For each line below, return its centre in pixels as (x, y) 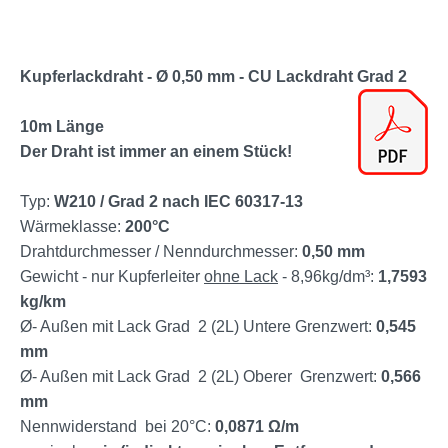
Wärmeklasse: (72, 226)
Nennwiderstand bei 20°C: (117, 426)
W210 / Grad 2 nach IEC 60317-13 (178, 201)
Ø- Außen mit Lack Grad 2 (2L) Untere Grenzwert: (198, 326)
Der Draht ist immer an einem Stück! (156, 151)
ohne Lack (241, 276)
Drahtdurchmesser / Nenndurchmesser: (161, 251)
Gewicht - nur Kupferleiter (112, 276)
